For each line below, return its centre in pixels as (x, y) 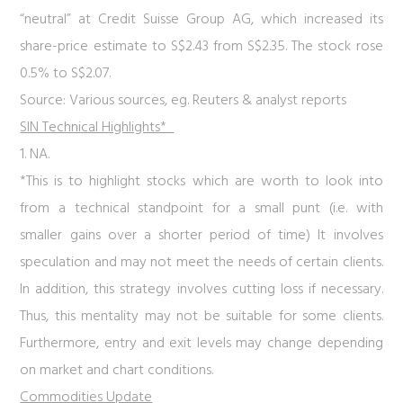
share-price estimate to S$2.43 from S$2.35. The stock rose (201, 47)
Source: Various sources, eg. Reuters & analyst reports (184, 101)
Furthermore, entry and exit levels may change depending (201, 344)
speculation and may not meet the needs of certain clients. (201, 263)
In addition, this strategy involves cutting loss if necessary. (201, 290)
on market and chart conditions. (119, 371)
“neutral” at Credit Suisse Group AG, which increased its (201, 20)
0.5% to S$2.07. (66, 74)
